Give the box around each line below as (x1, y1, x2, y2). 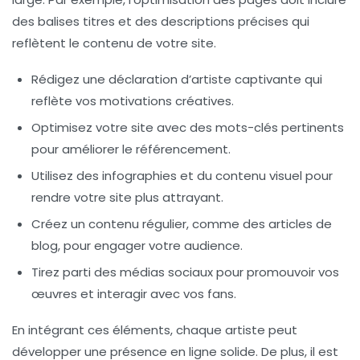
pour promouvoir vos (213, 263, 339, 280)
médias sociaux (120, 263, 213, 280)
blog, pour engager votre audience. (31, 236, 243, 254)
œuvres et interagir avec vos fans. (31, 284, 236, 302)
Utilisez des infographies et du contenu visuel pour (31, 166, 333, 184)
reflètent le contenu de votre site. (12, 34, 216, 51)
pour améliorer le (31, 140, 136, 157)
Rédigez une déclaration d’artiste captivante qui (31, 70, 322, 88)
